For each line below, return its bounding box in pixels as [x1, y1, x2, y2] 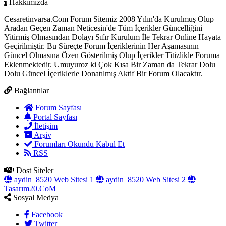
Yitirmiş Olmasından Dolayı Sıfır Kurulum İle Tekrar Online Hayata [4, 40, 221, 49]
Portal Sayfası [31, 120, 77, 129]
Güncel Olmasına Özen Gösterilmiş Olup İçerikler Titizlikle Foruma [4, 59, 220, 68]
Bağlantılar [12, 94, 49, 103]
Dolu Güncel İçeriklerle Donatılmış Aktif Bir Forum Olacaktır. [4, 77, 202, 86]
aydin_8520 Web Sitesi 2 [104, 183, 186, 192]
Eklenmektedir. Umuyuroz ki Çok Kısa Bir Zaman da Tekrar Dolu [4, 68, 215, 77]
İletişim [32, 129, 58, 138]
